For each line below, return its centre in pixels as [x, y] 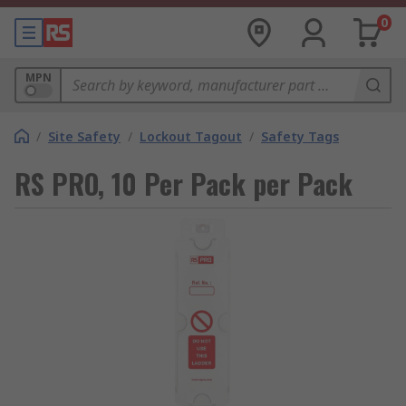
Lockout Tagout [191, 136]
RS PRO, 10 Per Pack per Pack [184, 184]
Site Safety [84, 136]
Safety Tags [300, 136]
